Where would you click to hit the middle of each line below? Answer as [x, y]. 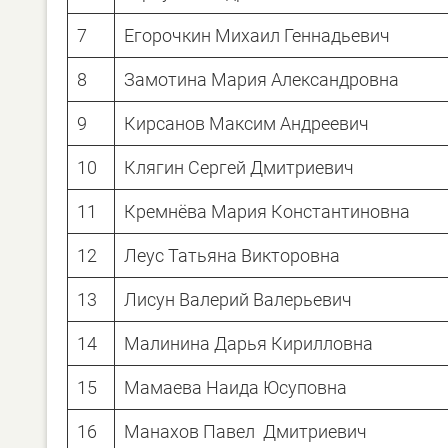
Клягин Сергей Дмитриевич [239, 167]
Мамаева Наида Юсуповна [235, 387]
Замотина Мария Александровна [261, 79]
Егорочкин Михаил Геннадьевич [257, 35]
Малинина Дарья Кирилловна [248, 343]
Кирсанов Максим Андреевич [246, 123]
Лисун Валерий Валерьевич [238, 299]
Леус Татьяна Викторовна [232, 255]
